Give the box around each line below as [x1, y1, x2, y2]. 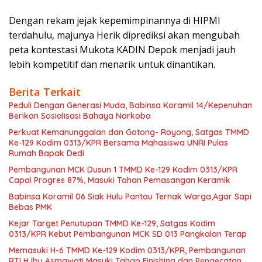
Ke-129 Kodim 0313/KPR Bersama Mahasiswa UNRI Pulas [9, 137, 229, 149]
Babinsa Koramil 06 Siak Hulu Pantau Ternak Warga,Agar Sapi [9, 191, 251, 202]
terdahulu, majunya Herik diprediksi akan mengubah [9, 29, 240, 42]
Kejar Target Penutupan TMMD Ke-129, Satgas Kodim [9, 218, 216, 229]
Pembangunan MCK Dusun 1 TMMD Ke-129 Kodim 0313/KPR [9, 164, 238, 175]
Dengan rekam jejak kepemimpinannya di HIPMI [9, 14, 220, 27]
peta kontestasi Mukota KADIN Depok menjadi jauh [9, 43, 236, 57]
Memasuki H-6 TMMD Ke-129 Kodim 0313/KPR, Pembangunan [9, 245, 246, 256]
